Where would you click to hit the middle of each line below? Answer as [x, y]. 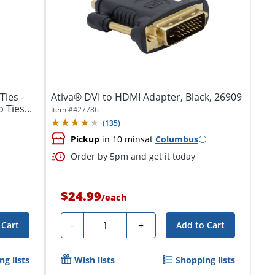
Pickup [85, 139]
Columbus [176, 139]
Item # [62, 110]
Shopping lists [205, 260]
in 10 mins [122, 139]
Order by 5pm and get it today [133, 156]
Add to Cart [200, 225]
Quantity [108, 223]
